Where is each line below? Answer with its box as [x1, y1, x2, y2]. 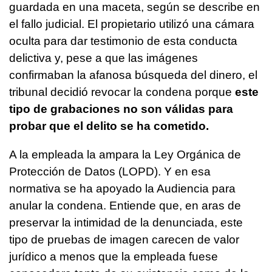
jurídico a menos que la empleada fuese [9, 250, 218, 263]
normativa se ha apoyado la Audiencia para [9, 182, 236, 195]
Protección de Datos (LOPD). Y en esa [9, 165, 211, 178]
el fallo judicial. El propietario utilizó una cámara [9, 17, 254, 30]
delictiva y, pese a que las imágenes [9, 51, 198, 64]
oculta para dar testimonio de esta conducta [9, 34, 237, 47]
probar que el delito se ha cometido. [9, 119, 209, 132]
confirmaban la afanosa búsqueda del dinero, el [9, 68, 257, 81]
